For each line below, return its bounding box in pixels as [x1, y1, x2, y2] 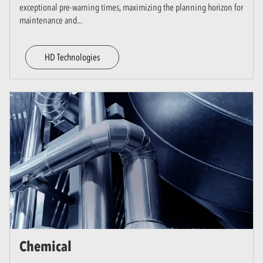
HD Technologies [45, 50, 100, 63]
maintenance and [19, 14, 77, 26]
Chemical [19, 237, 72, 255]
